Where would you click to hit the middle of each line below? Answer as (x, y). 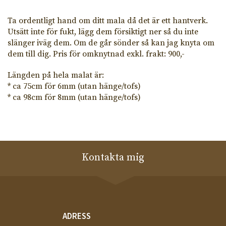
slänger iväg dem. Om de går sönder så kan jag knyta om (111, 43)
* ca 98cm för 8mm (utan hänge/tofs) (74, 97)
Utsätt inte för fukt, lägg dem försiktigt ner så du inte (103, 32)
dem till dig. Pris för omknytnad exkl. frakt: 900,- (96, 54)
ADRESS (77, 216)
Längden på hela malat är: (56, 75)
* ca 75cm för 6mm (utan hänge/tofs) (74, 86)
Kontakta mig (113, 157)
